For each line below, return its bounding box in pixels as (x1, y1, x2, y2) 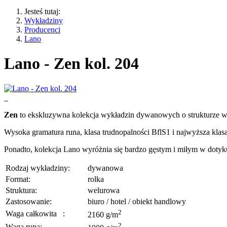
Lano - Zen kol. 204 (4, 54, 139, 73)
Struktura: (6, 185, 37, 195)
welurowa (88, 185, 120, 195)
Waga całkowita (6, 209, 63, 218)
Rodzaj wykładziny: (6, 163, 70, 172)
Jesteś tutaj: (24, 7, 60, 16)
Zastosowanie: (6, 197, 52, 206)
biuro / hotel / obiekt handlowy (88, 197, 186, 206)
